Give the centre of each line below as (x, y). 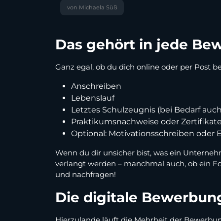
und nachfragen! (86, 175)
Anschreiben (96, 86)
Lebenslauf (93, 98)
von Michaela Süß (92, 8)
